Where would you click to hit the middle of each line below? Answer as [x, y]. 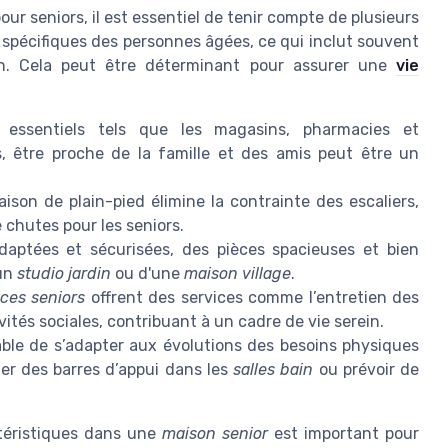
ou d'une [147, 274]
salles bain [273, 370]
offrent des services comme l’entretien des [252, 298]
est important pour [343, 434]
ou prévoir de [366, 370]
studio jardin [64, 274]
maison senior [214, 434]
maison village [237, 274]
